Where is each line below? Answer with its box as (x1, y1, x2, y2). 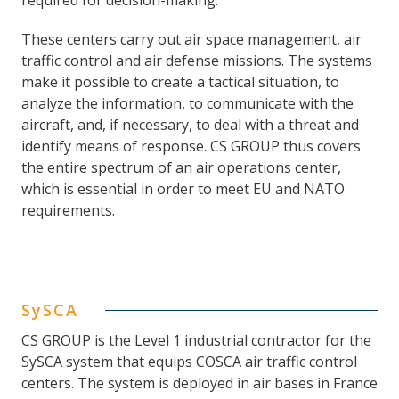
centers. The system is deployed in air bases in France (21, 373, 378, 394)
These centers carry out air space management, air (21, 29, 362, 50)
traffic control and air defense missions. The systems (21, 51, 372, 71)
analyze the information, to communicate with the (21, 94, 354, 114)
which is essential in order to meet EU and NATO (21, 179, 345, 199)
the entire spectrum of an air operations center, (21, 158, 341, 178)
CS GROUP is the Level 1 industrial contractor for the (21, 330, 371, 351)
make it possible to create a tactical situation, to (21, 72, 339, 93)
